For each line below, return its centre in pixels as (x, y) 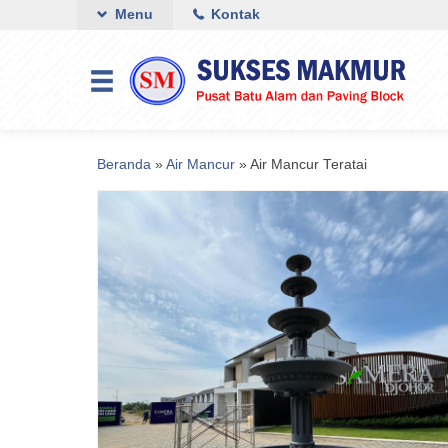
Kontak (233, 14)
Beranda (124, 164)
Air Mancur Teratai (308, 164)
